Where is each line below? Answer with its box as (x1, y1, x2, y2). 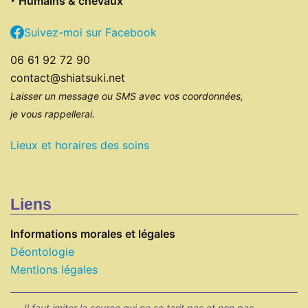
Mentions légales (10, 262, 98, 276)
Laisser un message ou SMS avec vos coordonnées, (10, 89, 243, 102)
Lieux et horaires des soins (10, 137, 149, 152)
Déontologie (10, 244, 74, 258)
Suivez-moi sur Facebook (24, 25, 157, 39)
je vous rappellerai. (10, 107, 95, 120)
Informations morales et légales (10, 226, 175, 241)
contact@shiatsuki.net (10, 70, 125, 85)
